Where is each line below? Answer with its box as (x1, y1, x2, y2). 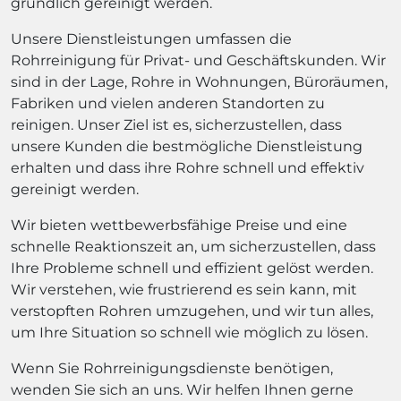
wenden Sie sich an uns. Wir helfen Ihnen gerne (11, 381, 354, 398)
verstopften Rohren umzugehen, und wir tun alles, (11, 303, 373, 320)
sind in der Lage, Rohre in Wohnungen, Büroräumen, (11, 73, 388, 90)
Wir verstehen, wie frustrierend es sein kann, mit (11, 281, 357, 298)
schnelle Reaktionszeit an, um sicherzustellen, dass (11, 238, 376, 255)
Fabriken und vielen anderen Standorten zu (11, 95, 325, 112)
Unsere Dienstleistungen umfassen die (11, 30, 292, 47)
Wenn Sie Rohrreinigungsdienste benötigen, (11, 360, 333, 377)
